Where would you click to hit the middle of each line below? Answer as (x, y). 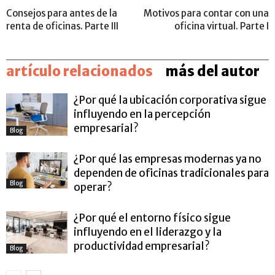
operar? (93, 187)
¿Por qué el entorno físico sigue (152, 218)
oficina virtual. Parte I (222, 26)
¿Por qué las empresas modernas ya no (168, 159)
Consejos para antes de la (62, 13)
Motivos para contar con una (206, 13)
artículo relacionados (79, 71)
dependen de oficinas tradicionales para (171, 173)
